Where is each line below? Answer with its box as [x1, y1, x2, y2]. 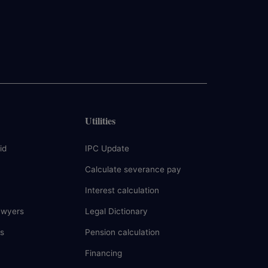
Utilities [85, 114, 115, 127]
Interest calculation [85, 185, 159, 195]
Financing [85, 248, 122, 258]
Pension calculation [85, 227, 160, 237]
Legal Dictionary [85, 206, 148, 216]
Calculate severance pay [85, 165, 181, 174]
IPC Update [85, 144, 129, 153]
